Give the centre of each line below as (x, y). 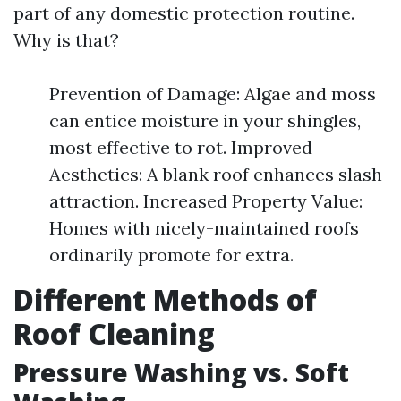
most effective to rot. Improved (181, 147)
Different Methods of (165, 299)
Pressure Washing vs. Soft (181, 372)
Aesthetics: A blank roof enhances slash (216, 174)
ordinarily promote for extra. (171, 255)
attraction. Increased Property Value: (206, 201)
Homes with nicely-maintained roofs (204, 228)
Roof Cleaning (114, 333)
